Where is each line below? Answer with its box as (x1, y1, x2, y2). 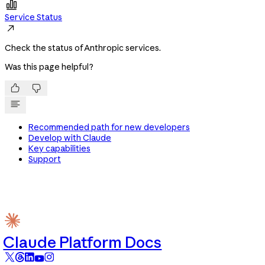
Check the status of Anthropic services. (5, 43, 161, 54)
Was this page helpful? (5, 62, 93, 73)
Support (28, 154, 61, 165)
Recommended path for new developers (28, 122, 190, 133)
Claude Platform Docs (3, 232, 162, 252)
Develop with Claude (28, 132, 111, 144)
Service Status (5, 12, 62, 23)
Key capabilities (28, 143, 91, 154)
